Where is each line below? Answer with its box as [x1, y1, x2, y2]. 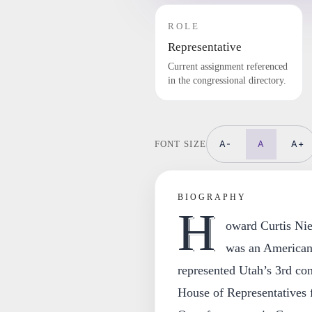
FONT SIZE [154, 139, 207, 149]
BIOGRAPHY [177, 192, 247, 202]
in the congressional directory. [167, 75, 286, 86]
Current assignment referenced [167, 61, 288, 72]
